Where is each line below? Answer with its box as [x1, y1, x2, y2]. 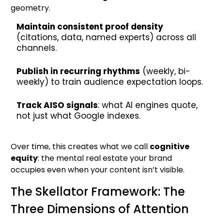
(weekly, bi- [140, 65, 191, 77]
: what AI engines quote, [98, 99, 198, 111]
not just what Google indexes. [16, 110, 141, 122]
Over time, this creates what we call [11, 141, 150, 152]
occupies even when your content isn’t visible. [11, 164, 185, 175]
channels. [16, 42, 57, 54]
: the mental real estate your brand [38, 153, 172, 164]
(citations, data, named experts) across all [16, 31, 197, 43]
